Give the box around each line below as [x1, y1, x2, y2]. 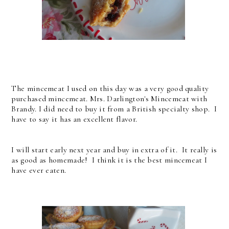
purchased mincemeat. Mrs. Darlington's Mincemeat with [11, 93, 208, 104]
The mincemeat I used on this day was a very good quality [11, 83, 209, 94]
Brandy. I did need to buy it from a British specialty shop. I [11, 103, 217, 114]
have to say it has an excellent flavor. [11, 113, 138, 124]
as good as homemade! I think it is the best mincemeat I [11, 154, 208, 165]
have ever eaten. [11, 165, 66, 175]
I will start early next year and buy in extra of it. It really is [11, 144, 217, 155]
